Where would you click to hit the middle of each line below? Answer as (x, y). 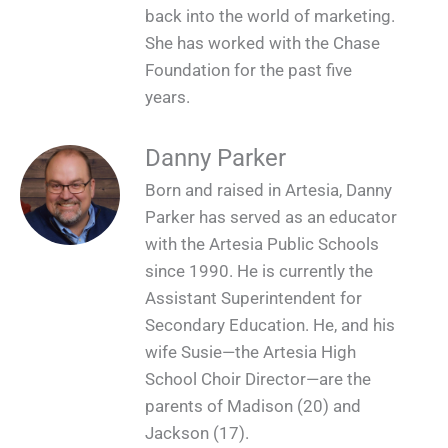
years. (167, 97)
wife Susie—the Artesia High (250, 351)
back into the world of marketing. (270, 16)
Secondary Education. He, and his (270, 324)
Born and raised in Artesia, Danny (268, 189)
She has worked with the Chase (262, 43)
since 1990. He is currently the (259, 270)
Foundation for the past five (248, 70)
